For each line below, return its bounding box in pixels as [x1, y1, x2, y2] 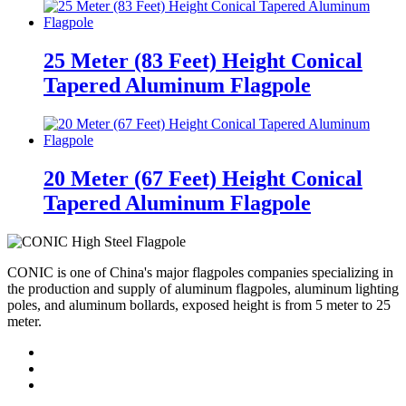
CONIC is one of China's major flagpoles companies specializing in [7, 264, 393, 280]
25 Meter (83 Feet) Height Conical [43, 49, 362, 72]
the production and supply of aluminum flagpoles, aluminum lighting [7, 280, 399, 296]
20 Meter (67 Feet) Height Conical [43, 166, 362, 190]
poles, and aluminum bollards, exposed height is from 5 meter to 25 [7, 296, 391, 313]
